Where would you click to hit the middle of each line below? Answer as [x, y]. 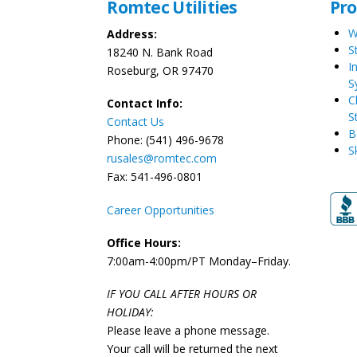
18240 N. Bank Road [160, 52]
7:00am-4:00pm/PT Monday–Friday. [199, 261]
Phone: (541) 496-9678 [166, 140]
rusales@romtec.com [162, 159]
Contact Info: [145, 104]
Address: [132, 33]
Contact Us [136, 122]
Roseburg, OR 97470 [161, 70]
